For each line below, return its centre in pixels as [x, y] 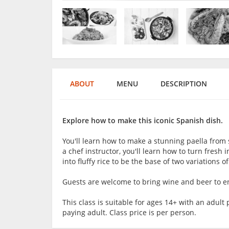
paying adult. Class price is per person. [129, 213]
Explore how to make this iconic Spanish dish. [143, 121]
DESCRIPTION [184, 84]
